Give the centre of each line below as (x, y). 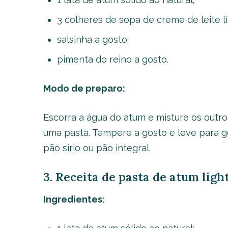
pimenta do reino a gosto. (112, 59)
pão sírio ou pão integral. (97, 148)
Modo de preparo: (84, 88)
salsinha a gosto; (93, 39)
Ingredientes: (74, 199)
